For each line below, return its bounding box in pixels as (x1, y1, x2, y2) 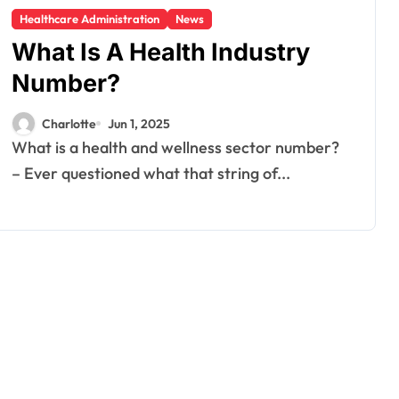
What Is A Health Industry (12, 37, 310, 67)
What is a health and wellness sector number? (12, 137, 28, 158)
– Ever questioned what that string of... (12, 163, 290, 183)
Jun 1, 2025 (108, 115, 170, 132)
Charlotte (42, 115, 96, 132)
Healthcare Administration (20, 12, 159, 26)
